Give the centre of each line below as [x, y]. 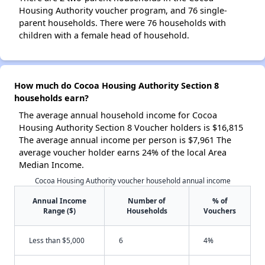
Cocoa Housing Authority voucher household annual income [132, 180]
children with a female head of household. [104, 35]
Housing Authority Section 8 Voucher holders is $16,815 [131, 127]
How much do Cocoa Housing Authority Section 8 [117, 85]
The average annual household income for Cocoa [118, 115]
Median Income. [51, 165]
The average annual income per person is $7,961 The [125, 140]
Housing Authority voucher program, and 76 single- [123, 10]
